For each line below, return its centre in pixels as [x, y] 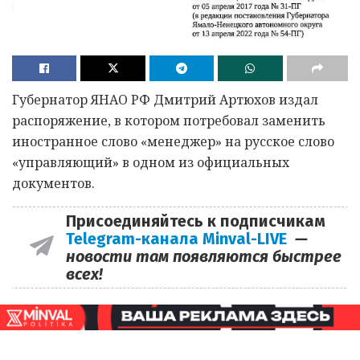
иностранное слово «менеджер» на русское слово [173, 141]
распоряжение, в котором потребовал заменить [169, 120]
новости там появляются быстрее [203, 256]
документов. [53, 183]
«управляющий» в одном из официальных [151, 162]
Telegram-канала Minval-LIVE [180, 238]
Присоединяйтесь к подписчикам [195, 221]
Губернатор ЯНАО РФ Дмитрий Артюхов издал [165, 99]
